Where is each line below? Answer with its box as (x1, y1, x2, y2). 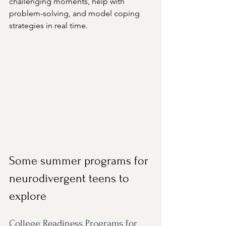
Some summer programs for (9, 153, 151, 167)
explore (9, 189, 46, 203)
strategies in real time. (9, 21, 88, 31)
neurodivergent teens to (9, 171, 132, 185)
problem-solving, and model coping (9, 9, 142, 19)
